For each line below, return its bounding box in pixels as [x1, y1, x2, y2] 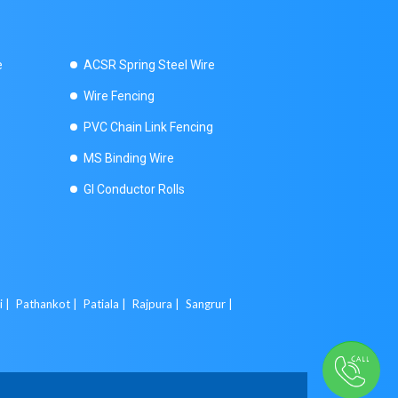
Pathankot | [16, 297, 80, 311]
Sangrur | [186, 297, 235, 311]
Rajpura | [132, 297, 182, 311]
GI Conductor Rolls [83, 182, 185, 196]
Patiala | [84, 297, 129, 311]
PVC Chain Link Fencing [83, 120, 213, 134]
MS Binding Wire [83, 151, 174, 165]
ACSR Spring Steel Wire [83, 58, 215, 72]
